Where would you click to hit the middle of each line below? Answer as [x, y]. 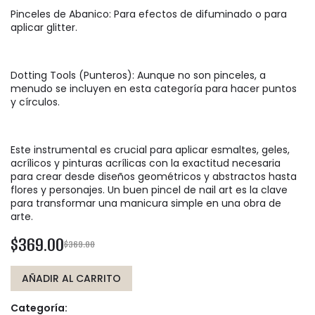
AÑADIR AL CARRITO [71, 279]
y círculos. [35, 102]
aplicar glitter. [44, 28]
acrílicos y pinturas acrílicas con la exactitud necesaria [146, 163]
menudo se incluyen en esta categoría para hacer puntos [154, 89]
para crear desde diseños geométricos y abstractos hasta [154, 177]
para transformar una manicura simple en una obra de [146, 204]
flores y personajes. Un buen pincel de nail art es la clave [149, 190]
